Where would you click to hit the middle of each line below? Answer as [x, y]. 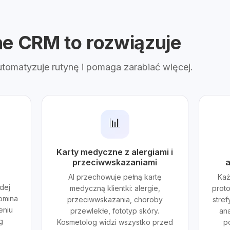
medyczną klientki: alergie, [115, 188]
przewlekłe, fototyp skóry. [115, 211]
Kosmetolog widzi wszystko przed [115, 222]
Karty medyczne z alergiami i [115, 152]
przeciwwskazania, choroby [115, 199]
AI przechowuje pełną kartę [115, 177]
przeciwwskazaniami [115, 162]
